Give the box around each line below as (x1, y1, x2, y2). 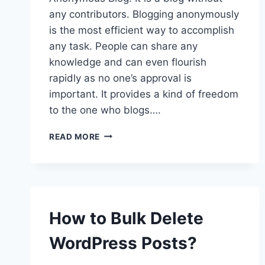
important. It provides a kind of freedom (49, 88, 238, 100)
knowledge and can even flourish (49, 56, 206, 68)
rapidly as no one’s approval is (49, 72, 192, 84)
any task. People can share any (49, 40, 198, 52)
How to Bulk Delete (49, 208, 203, 228)
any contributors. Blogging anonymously (49, 8, 239, 20)
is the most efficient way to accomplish (49, 24, 234, 36)
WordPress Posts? (49, 232, 197, 253)
